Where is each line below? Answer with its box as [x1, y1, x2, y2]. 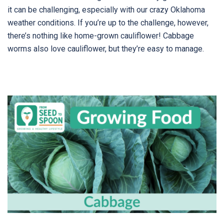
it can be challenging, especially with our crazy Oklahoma [7, 5, 205, 15]
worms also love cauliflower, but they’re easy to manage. [7, 44, 204, 54]
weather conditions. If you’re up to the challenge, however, [7, 18, 208, 28]
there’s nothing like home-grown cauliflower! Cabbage [7, 31, 194, 41]
